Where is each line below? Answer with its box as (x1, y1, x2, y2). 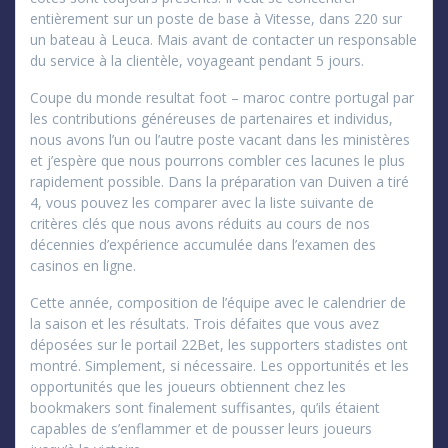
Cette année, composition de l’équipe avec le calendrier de (30, 292, 406, 312)
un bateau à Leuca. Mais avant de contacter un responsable (30, 29, 417, 49)
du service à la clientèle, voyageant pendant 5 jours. (30, 50, 364, 70)
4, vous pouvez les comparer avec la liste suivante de (30, 192, 374, 212)
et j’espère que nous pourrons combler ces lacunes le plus (30, 150, 405, 170)
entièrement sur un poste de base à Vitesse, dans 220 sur (30, 8, 402, 28)
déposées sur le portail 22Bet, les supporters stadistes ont (30, 334, 408, 354)
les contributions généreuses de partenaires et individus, (30, 108, 393, 128)
